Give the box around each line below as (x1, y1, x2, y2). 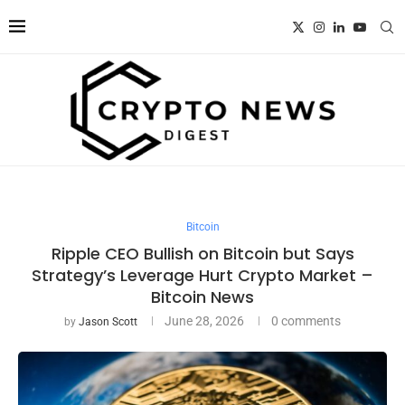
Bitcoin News (151, 285, 254, 308)
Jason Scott (79, 315, 137, 328)
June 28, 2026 (165, 313, 244, 328)
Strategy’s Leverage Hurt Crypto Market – (32, 263, 373, 287)
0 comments (271, 313, 341, 328)
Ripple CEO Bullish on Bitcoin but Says (51, 241, 354, 265)
